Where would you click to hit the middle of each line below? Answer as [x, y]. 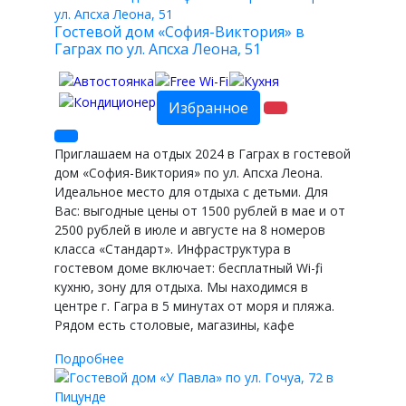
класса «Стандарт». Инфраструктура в [173, 248]
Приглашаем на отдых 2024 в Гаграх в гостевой [203, 153]
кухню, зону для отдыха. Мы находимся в [181, 286]
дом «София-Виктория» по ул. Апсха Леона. [188, 172]
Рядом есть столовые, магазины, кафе [174, 324]
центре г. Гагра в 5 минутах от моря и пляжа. [194, 305]
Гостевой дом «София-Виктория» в [179, 32]
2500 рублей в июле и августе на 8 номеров [190, 229]
